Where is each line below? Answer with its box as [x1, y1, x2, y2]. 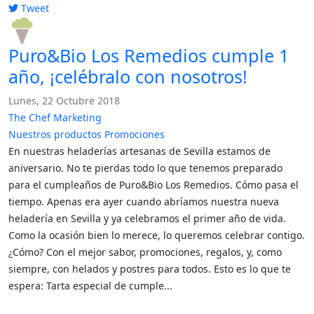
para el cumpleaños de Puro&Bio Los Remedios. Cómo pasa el [8, 178, 299, 191]
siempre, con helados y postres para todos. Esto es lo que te [8, 262, 291, 275]
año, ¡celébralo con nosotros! [8, 64, 247, 88]
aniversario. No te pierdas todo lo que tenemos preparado [8, 161, 282, 175]
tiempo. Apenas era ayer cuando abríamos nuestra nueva [8, 195, 279, 208]
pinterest [8, 18, 50, 31]
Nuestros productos [8, 128, 102, 141]
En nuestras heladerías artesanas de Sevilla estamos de [8, 144, 271, 158]
